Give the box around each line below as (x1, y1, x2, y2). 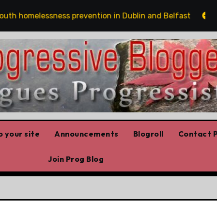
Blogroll (133, 128, 164, 139)
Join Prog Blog (48, 154, 104, 164)
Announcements (54, 128, 119, 139)
